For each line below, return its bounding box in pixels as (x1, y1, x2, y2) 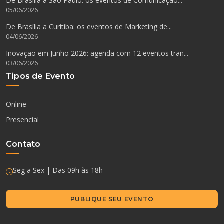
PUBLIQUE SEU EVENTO (70, 195, 154, 203)
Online (6, 99, 26, 109)
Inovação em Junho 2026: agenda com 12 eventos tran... (6, 48, 188, 58)
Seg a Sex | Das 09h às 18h (13, 165, 103, 175)
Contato (6, 139, 41, 149)
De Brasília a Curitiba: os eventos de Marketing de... (6, 21, 172, 31)
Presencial (6, 114, 39, 124)
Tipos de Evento (6, 71, 75, 81)
